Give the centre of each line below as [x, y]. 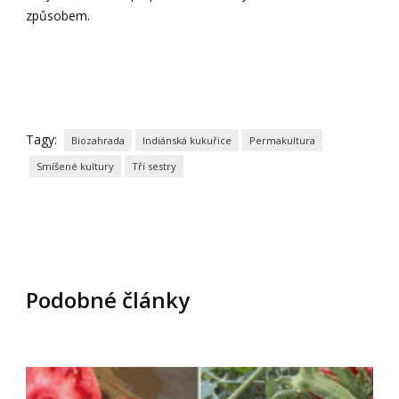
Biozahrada [98, 140]
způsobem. [58, 15]
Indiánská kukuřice [187, 140]
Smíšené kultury [76, 166]
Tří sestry [155, 166]
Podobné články [108, 299]
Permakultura [283, 140]
